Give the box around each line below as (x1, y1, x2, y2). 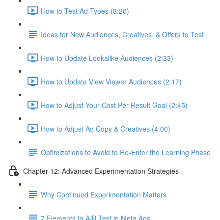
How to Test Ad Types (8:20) (41, 5, 129, 16)
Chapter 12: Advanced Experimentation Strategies (23, 165, 179, 176)
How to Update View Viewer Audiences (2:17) (41, 76, 182, 86)
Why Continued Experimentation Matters (41, 189, 166, 199)
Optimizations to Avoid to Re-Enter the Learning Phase (41, 147, 211, 157)
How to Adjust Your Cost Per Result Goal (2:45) (41, 100, 188, 110)
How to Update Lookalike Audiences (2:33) (41, 53, 173, 63)
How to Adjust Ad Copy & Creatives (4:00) (41, 123, 170, 134)
